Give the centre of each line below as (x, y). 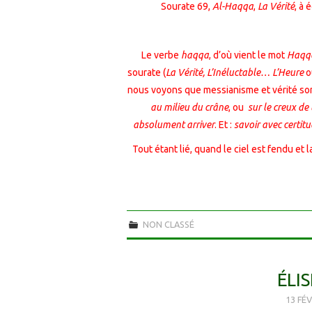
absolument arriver (173, 124)
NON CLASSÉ (168, 224)
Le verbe (161, 55)
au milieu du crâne (189, 107)
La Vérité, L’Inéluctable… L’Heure (235, 72)
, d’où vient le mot (248, 55)
